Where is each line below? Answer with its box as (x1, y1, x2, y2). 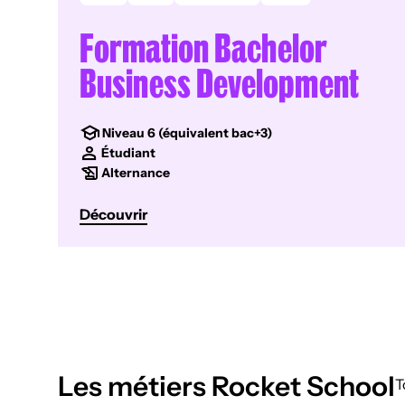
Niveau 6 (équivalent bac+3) (102, 125, 272, 141)
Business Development (80, 60, 359, 104)
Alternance (101, 165, 170, 181)
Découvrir (80, 205, 147, 223)
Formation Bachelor (80, 24, 327, 69)
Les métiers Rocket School (58, 370, 395, 403)
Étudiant (101, 145, 155, 161)
